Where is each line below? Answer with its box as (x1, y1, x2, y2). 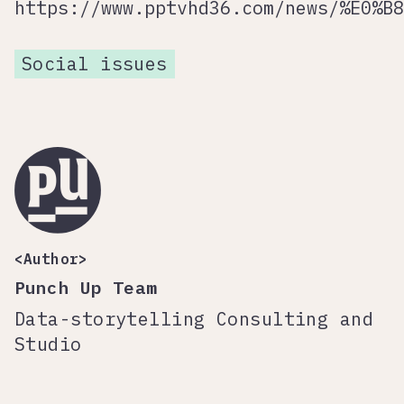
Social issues (22, 51, 168, 77)
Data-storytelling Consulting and (14, 307, 374, 332)
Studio (14, 332, 82, 357)
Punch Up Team (14, 276, 157, 299)
